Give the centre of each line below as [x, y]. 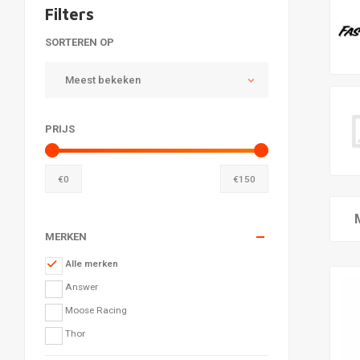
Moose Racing [96, 310]
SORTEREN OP [80, 42]
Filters [70, 14]
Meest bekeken [103, 80]
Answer [81, 287]
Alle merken [91, 264]
